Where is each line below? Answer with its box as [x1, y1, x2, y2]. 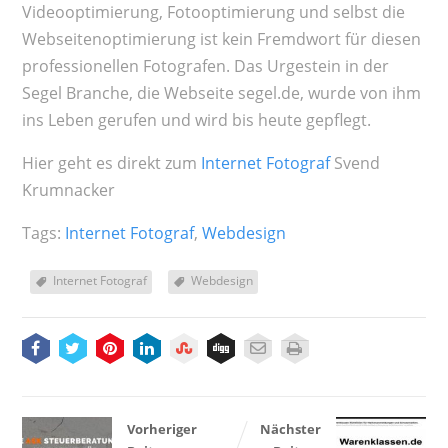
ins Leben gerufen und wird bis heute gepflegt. [21, 108, 371, 131]
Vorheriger [126, 419, 197, 438]
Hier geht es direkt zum [21, 151, 201, 174]
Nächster [260, 419, 322, 438]
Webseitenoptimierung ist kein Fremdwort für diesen [21, 27, 421, 50]
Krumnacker [21, 178, 115, 201]
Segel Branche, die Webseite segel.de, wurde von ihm [21, 81, 421, 104]
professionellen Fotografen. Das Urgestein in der [21, 54, 389, 77]
